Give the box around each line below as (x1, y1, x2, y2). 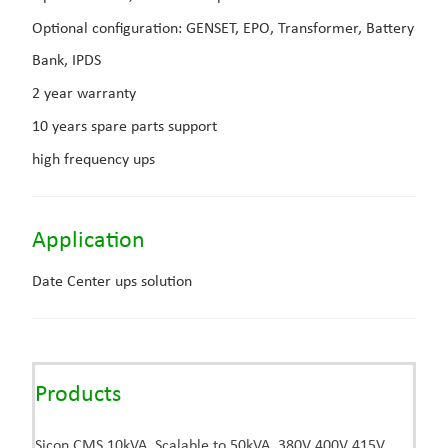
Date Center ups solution (31, 274, 192, 291)
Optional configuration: (31, 21, 186, 38)
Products (34, 383, 121, 408)
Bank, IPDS (31, 53, 101, 70)
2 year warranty (31, 86, 136, 103)
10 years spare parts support (31, 119, 217, 136)
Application (31, 229, 150, 254)
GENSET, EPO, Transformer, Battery (185, 21, 414, 38)
